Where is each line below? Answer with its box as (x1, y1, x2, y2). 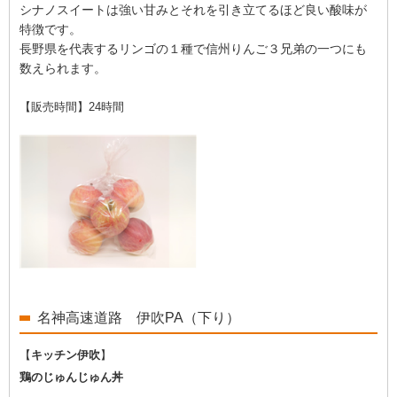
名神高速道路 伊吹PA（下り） (37, 309, 240, 325)
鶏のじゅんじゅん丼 (19, 370, 123, 384)
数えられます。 (19, 61, 106, 75)
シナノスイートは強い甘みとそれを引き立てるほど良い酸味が (19, 3, 367, 17)
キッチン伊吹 (31, 347, 100, 362)
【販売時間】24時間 (19, 100, 124, 113)
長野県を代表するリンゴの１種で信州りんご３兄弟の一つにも (19, 42, 367, 56)
